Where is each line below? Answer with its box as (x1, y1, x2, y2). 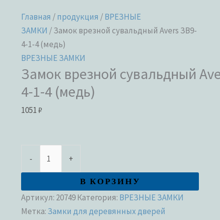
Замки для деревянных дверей (48, 205, 166, 217)
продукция (57, 11, 99, 22)
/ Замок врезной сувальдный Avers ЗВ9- (48, 25, 197, 36)
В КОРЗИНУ (80, 173, 140, 190)
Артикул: (21, 192, 56, 203)
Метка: (21, 205, 48, 217)
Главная (21, 11, 52, 22)
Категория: (77, 192, 120, 203)
